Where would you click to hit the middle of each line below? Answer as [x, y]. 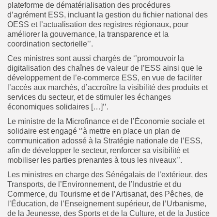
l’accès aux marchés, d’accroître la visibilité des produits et [108, 87]
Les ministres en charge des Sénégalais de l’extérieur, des [107, 174]
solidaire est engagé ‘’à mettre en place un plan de [94, 131]
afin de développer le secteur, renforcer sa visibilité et [98, 150]
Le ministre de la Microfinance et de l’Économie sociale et [106, 121]
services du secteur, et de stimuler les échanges [89, 97]
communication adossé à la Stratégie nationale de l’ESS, [105, 140]
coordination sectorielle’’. [50, 44]
